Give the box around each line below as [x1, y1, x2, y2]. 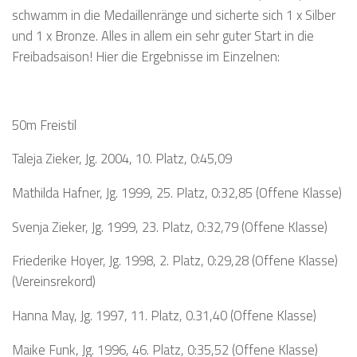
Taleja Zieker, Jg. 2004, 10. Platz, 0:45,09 [12, 148, 232, 169]
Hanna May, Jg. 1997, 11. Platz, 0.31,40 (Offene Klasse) [12, 305, 316, 326]
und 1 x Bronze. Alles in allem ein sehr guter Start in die [12, 25, 314, 46]
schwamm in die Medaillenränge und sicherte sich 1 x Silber [12, 5, 335, 25]
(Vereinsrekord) [12, 271, 96, 292]
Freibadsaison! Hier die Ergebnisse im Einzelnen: [12, 46, 280, 67]
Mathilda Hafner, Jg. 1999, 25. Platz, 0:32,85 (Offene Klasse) [12, 182, 342, 202]
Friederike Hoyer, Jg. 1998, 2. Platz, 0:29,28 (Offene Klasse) [12, 250, 338, 271]
